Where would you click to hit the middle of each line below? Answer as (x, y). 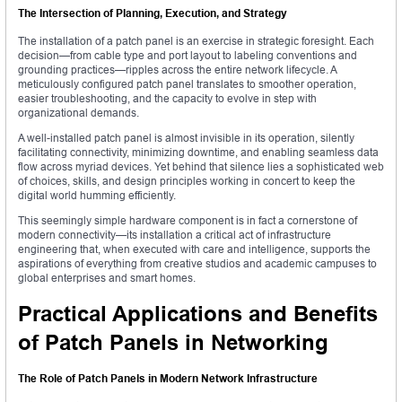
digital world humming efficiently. (97, 195)
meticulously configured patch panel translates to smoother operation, (187, 83)
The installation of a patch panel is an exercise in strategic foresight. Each (196, 40)
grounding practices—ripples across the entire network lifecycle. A (177, 69)
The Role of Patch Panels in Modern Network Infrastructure (168, 378)
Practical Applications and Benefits (198, 313)
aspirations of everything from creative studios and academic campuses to (197, 263)
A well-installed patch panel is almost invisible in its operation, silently (186, 137)
